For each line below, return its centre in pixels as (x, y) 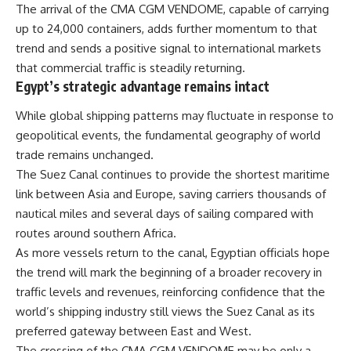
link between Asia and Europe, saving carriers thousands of (171, 194)
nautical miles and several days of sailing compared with (165, 214)
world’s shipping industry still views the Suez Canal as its (165, 312)
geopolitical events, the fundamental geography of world (168, 136)
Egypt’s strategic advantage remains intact (143, 86)
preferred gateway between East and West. (134, 331)
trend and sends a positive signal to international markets (168, 48)
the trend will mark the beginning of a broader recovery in (169, 273)
